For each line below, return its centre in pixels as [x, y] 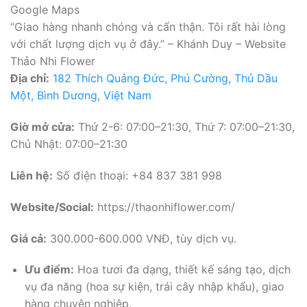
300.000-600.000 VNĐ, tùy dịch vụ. [142, 238]
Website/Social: [52, 207]
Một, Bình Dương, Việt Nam [81, 96]
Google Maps [45, 10]
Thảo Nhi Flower [53, 61]
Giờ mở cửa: [42, 127]
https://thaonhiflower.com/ [164, 207]
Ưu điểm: [49, 270]
